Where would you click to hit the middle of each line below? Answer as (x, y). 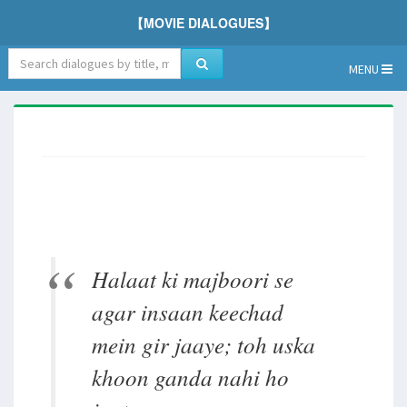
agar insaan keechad (187, 312)
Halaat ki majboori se (192, 279)
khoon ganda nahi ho (190, 377)
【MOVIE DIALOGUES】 (203, 23)
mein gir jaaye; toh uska (203, 345)
